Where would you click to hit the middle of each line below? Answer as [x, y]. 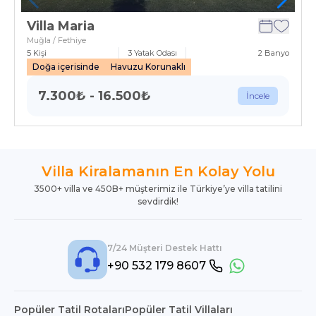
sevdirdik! [158, 202]
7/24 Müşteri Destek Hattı [165, 248]
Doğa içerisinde [66, 67]
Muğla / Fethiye [56, 41]
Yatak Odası [154, 53]
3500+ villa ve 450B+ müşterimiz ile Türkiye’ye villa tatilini [158, 189]
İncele [258, 96]
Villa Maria [61, 26]
